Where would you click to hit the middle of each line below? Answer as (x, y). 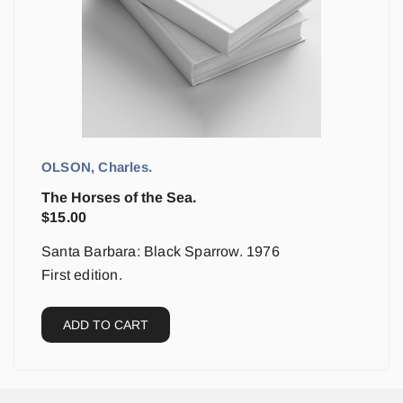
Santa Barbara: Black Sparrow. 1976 (161, 251)
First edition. (82, 275)
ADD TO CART (106, 325)
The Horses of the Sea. (119, 197)
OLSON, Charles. (97, 167)
